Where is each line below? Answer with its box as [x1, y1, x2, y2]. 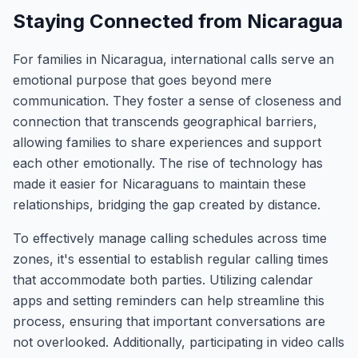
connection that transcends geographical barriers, [13, 113, 317, 129]
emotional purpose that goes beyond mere [13, 72, 272, 88]
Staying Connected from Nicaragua [13, 10, 343, 33]
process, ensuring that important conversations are [13, 313, 325, 329]
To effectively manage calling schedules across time [13, 230, 327, 246]
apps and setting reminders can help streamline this [13, 292, 324, 308]
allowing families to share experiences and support [13, 134, 321, 150]
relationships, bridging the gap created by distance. [13, 197, 320, 213]
